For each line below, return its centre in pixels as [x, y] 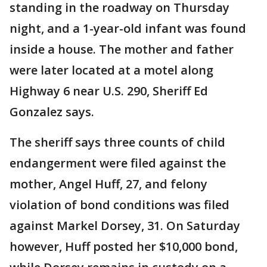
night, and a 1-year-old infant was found [128, 28]
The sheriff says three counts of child [117, 142]
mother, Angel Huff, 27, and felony [108, 184]
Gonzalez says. [53, 112]
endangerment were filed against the [118, 163]
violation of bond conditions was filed [119, 205]
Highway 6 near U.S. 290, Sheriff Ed [109, 91]
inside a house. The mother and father [122, 49]
